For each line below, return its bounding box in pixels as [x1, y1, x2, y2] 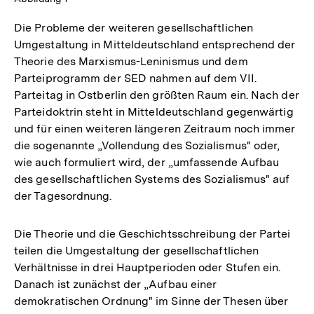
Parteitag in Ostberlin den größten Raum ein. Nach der [14, 88, 299, 102]
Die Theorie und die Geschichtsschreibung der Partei [14, 227, 291, 240]
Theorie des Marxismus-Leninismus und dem [14, 55, 248, 68]
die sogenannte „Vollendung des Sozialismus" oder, [14, 139, 280, 152]
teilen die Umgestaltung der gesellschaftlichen [14, 244, 259, 257]
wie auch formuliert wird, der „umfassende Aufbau [14, 156, 280, 169]
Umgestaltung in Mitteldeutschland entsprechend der [14, 38, 296, 51]
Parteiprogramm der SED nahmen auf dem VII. [14, 71, 257, 85]
